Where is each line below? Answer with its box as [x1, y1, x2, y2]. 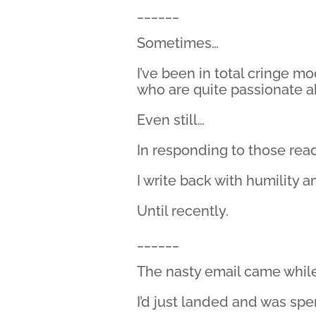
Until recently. [137, 202, 229, 219]
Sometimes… [137, 35, 219, 51]
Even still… [137, 111, 205, 128]
